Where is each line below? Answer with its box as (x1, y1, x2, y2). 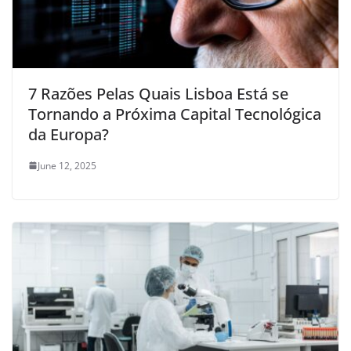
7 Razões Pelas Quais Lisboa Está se (28, 82, 288, 104)
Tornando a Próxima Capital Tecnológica (28, 103, 321, 125)
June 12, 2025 (38, 158, 96, 172)
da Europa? (28, 123, 109, 145)
